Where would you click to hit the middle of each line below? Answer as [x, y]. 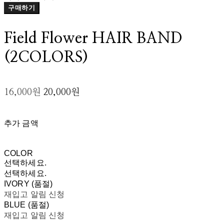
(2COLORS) [46, 57]
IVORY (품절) [28, 184]
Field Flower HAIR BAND [93, 38]
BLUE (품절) [27, 205]
